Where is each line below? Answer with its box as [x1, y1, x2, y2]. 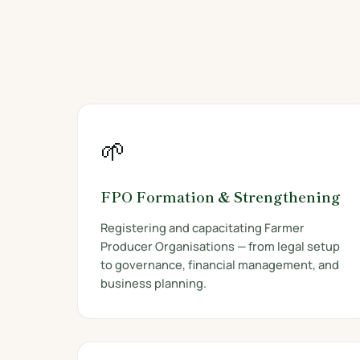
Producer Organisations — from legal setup [100, 238, 340, 254]
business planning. [100, 275, 207, 291]
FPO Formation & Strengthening [100, 186, 341, 207]
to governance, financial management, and [100, 256, 339, 272]
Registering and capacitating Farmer [100, 219, 305, 235]
